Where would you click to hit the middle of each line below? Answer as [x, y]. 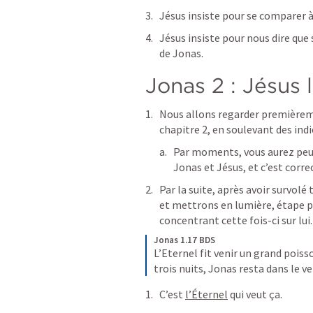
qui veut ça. [255, 294]
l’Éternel [206, 294]
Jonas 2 [185, 85]
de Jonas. [181, 53]
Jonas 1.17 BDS [184, 240]
